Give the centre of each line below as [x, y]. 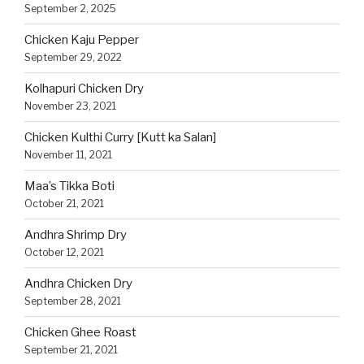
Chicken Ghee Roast [80, 333]
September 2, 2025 [70, 9]
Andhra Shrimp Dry [76, 235]
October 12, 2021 [64, 253]
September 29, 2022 [73, 58]
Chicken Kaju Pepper [82, 40]
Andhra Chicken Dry [78, 284]
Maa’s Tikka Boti [69, 186]
